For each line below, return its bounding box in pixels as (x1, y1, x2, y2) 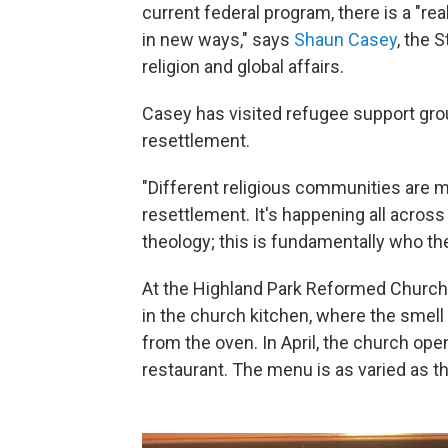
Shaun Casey (294, 28, 397, 50)
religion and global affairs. (142, 55, 344, 77)
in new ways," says (142, 28, 294, 50)
